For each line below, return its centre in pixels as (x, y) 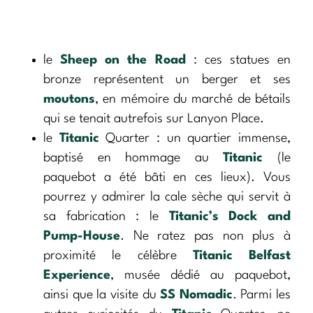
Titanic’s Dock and (230, 217)
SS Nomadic (196, 295)
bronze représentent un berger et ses (167, 80)
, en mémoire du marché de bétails (193, 100)
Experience (77, 276)
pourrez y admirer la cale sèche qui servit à (167, 197)
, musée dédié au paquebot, (201, 276)
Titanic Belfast (241, 256)
